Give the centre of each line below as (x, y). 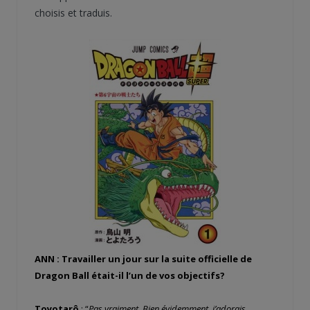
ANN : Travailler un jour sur (98, 258)
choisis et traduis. (73, 12)
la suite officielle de (207, 258)
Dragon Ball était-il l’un (89, 275)
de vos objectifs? (186, 275)
